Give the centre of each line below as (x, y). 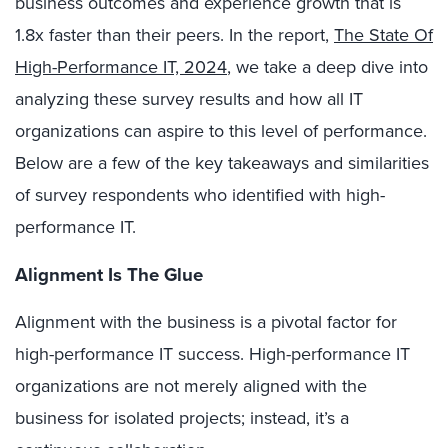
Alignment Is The (87, 274)
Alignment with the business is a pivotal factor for (206, 321)
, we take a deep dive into (327, 67)
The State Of (383, 35)
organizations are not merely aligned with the (191, 385)
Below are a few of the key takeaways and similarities (222, 163)
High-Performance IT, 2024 (121, 67)
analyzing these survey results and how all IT (189, 99)
